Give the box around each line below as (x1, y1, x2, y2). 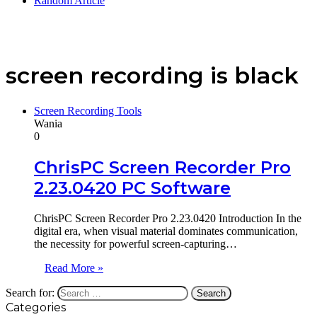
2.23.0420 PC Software (34, 177, 231, 198)
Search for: (6, 286, 54, 299)
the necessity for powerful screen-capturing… (34, 237, 237, 250)
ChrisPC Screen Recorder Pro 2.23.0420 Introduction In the (34, 212, 301, 224)
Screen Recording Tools (34, 104, 142, 117)
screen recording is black (6, 62, 299, 90)
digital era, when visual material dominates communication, (34, 224, 298, 237)
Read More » (45, 261, 103, 274)
